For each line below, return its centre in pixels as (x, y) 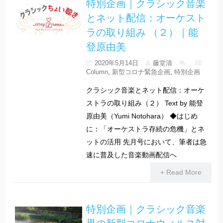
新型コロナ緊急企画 (141, 72)
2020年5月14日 (116, 63)
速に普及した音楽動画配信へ (131, 155)
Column (97, 72)
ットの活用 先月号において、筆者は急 (146, 142)
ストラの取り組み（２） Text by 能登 (144, 103)
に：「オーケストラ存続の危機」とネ (145, 129)
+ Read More (181, 172)
